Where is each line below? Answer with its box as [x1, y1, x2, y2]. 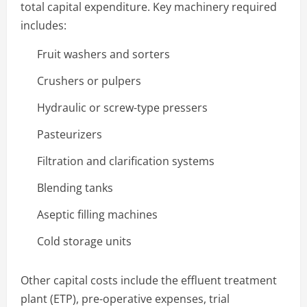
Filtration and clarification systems [37, 153, 214, 169]
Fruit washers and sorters [37, 46, 170, 62]
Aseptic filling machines [37, 206, 158, 222]
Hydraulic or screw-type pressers [37, 99, 208, 115]
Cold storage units [37, 233, 132, 249]
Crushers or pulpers [37, 73, 141, 88]
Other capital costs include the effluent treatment [21, 272, 277, 288]
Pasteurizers [37, 126, 102, 142]
